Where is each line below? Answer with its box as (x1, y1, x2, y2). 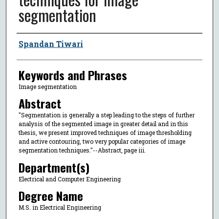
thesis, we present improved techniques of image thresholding (18, 129, 192, 137)
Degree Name (18, 187, 83, 205)
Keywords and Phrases (18, 66, 127, 84)
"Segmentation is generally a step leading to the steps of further (18, 111, 195, 119)
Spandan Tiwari (18, 38, 83, 49)
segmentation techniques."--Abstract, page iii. (18, 146, 146, 154)
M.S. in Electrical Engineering (18, 203, 101, 212)
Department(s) (18, 158, 89, 176)
